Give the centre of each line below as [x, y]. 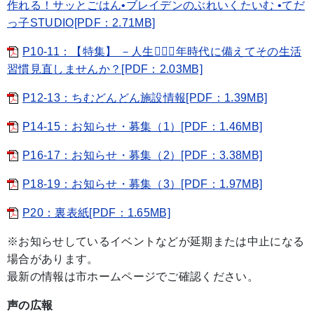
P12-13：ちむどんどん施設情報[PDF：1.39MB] [145, 97]
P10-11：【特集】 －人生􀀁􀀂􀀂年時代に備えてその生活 [162, 51]
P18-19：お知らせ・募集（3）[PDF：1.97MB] [143, 184]
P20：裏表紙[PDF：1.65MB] [97, 212]
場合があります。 [53, 259]
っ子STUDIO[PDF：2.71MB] [81, 22]
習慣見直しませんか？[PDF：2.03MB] [105, 69]
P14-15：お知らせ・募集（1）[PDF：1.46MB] [143, 126]
